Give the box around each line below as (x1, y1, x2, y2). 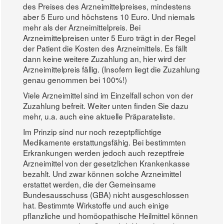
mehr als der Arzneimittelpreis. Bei (23, 21, 140, 32)
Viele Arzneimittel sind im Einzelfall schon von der (23, 89, 193, 100)
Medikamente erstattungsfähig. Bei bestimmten (23, 136, 186, 147)
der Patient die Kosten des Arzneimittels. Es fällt (23, 42, 187, 53)
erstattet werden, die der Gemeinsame (23, 178, 156, 189)
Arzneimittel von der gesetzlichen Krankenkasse (23, 157, 190, 168)
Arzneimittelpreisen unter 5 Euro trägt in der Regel (23, 31, 195, 43)
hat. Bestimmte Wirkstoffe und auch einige (23, 199, 169, 210)
